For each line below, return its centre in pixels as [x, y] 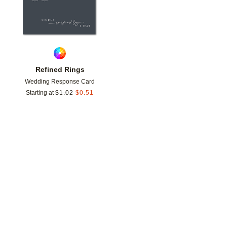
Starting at [40, 92]
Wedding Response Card [60, 81]
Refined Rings [60, 69]
